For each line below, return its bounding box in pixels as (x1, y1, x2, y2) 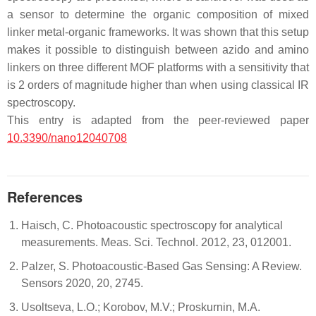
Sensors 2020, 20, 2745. (21, 277, 143, 290)
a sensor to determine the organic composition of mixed (7, 8, 309, 21)
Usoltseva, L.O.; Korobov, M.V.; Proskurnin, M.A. (21, 301, 260, 314)
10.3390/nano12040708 (7, 132, 127, 145)
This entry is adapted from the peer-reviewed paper (7, 114, 309, 127)
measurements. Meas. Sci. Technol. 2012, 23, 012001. (21, 236, 291, 249)
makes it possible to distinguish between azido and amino (7, 44, 309, 56)
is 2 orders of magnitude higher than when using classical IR (7, 79, 309, 92)
